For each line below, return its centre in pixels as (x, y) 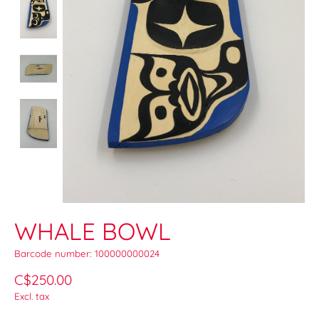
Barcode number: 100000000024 (87, 254)
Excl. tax (32, 297)
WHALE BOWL (93, 231)
